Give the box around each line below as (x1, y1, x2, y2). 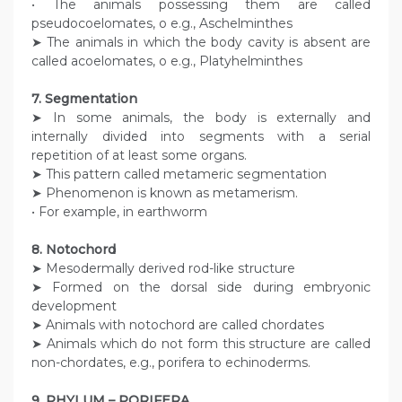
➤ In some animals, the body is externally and (31, 109, 371, 127)
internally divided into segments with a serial (31, 128, 371, 145)
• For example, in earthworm (31, 204, 207, 221)
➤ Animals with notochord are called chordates (31, 317, 324, 334)
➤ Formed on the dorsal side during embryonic (31, 279, 371, 296)
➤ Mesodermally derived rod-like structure (31, 260, 295, 277)
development (31, 298, 117, 315)
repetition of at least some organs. (31, 147, 247, 164)
